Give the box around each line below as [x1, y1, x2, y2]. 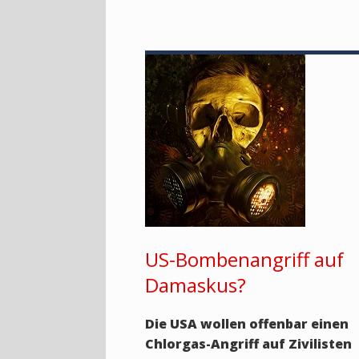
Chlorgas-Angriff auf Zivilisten [145, 335, 353, 353]
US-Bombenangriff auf [145, 246, 345, 272]
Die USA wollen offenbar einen [145, 315, 349, 333]
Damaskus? [145, 272, 247, 298]
